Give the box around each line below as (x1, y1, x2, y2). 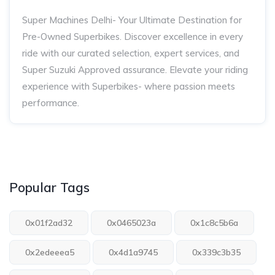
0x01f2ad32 (25, 217, 72, 228)
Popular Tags (9, 179, 90, 195)
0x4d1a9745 (109, 247, 158, 258)
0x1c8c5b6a (190, 217, 238, 228)
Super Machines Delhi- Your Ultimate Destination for (22, 14, 242, 26)
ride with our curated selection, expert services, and (22, 47, 239, 59)
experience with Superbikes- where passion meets (22, 80, 235, 92)
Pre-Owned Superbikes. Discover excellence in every (22, 31, 243, 42)
